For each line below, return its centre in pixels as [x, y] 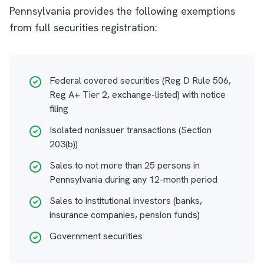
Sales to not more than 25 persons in [125, 165]
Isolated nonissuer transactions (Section [131, 130]
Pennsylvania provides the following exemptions [122, 11]
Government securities [96, 236]
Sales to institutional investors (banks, [126, 201]
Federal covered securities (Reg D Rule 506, [140, 80]
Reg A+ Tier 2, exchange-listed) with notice [138, 95]
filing [59, 109]
